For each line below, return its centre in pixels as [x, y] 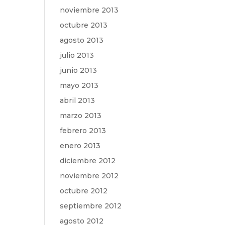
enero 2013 [80, 146]
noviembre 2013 [89, 10]
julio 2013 [77, 55]
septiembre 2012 [91, 206]
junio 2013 [79, 70]
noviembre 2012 [89, 176]
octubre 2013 [84, 25]
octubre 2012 [84, 191]
